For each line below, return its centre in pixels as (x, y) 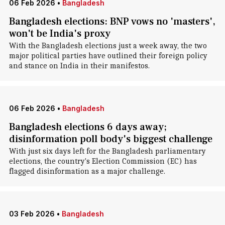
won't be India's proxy (60, 34)
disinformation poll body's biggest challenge (110, 139)
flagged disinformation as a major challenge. (87, 171)
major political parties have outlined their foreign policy (108, 56)
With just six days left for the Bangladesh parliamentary (107, 151)
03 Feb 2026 (32, 214)
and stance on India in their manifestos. (79, 66)
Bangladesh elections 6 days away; (88, 127)
